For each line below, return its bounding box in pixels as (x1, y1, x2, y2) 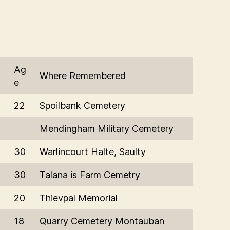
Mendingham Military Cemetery (40, 123, 174, 134)
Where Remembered (40, 70, 126, 81)
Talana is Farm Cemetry (40, 169, 140, 180)
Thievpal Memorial (40, 192, 118, 203)
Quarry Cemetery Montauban (40, 215, 164, 226)
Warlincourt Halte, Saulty (40, 146, 146, 157)
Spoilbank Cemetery (40, 100, 125, 111)
